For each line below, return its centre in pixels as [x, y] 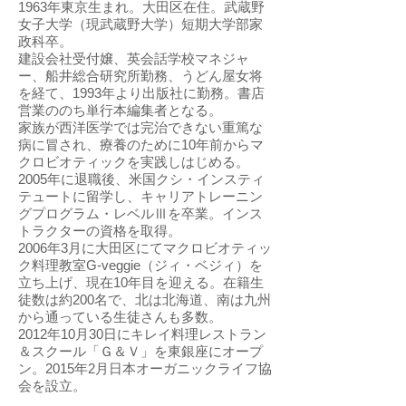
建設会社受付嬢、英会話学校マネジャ [134, 58]
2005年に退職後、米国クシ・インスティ [141, 179]
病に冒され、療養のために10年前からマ [141, 145]
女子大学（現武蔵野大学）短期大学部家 [140, 24]
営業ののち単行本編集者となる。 [120, 110]
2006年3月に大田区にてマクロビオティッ [145, 248]
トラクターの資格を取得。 [100, 231]
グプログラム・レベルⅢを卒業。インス [140, 213]
